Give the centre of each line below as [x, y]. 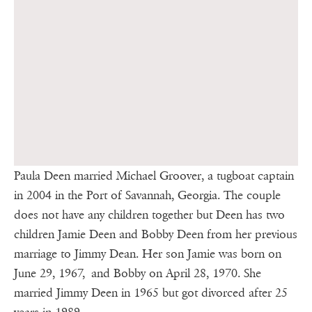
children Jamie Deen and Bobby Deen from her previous [156, 234]
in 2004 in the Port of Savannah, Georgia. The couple [147, 195]
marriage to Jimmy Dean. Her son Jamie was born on [148, 253]
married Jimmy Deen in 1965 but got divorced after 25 [151, 292]
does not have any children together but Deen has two [149, 214]
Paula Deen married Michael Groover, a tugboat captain [154, 175]
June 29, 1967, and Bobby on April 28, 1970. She [138, 273]
